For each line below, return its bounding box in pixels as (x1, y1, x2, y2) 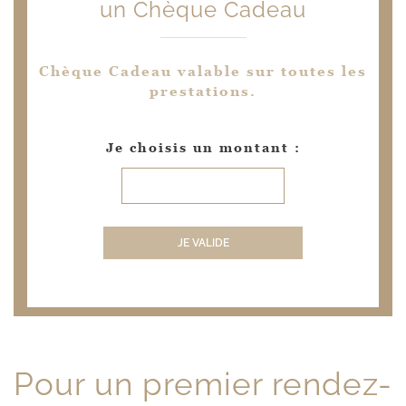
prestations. (150, 83, 256, 99)
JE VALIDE (177, 237, 229, 249)
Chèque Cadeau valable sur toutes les (39, 63, 367, 79)
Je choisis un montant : (105, 140, 301, 155)
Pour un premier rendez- (14, 365, 392, 402)
